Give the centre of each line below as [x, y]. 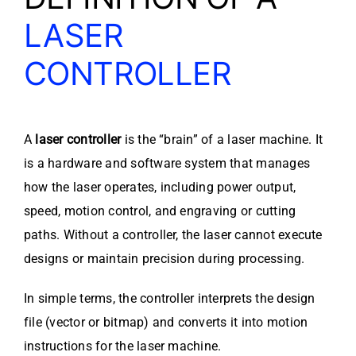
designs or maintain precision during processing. [164, 259]
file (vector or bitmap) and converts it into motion [166, 323]
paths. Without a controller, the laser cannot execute [173, 235]
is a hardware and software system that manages [167, 164]
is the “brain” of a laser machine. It [222, 140]
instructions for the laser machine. [123, 346]
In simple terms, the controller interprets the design [170, 299]
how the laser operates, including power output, [160, 188]
